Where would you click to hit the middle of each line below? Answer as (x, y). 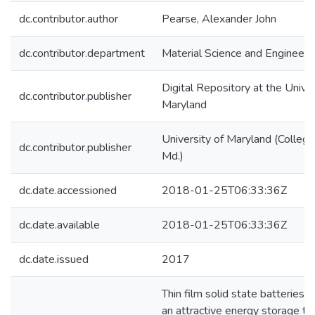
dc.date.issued (54, 259)
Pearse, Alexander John (219, 19)
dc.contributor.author (69, 19)
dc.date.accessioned (68, 191)
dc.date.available (59, 225)
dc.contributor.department (82, 53)
